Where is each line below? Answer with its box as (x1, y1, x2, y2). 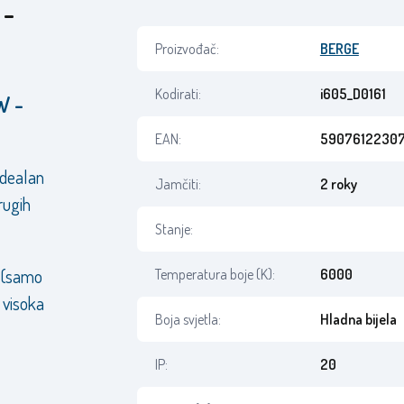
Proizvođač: (154, 40, 219, 58)
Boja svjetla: (154, 310, 221, 328)
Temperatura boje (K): (154, 265, 275, 283)
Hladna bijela (319, 310, 397, 328)
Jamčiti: (154, 175, 201, 193)
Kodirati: (154, 85, 201, 103)
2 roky (319, 175, 357, 193)
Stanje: (154, 220, 193, 238)
